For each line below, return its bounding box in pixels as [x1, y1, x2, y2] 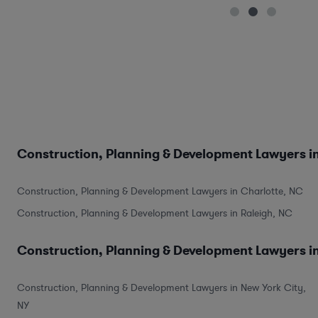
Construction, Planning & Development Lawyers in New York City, [17, 280, 306, 295]
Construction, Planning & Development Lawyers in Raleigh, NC [17, 206, 292, 220]
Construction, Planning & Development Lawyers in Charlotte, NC [17, 184, 303, 198]
